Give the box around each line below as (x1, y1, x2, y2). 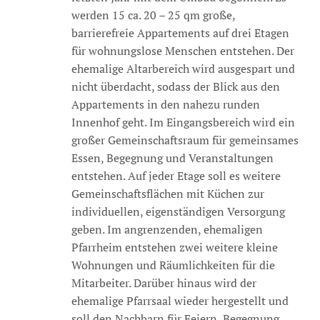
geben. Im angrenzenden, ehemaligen (71, 221, 263, 237)
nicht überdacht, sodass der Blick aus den (71, 79, 280, 94)
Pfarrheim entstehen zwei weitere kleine (71, 239, 278, 255)
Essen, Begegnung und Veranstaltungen (71, 150, 274, 166)
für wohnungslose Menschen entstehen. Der (71, 43, 294, 59)
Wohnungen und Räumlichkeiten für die (71, 257, 275, 273)
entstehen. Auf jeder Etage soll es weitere (71, 168, 281, 184)
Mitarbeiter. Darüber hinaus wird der (71, 275, 256, 291)
